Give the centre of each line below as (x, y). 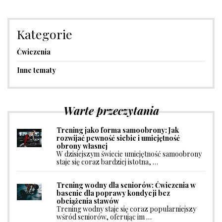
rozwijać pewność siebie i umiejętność (118, 138)
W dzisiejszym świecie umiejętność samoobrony (129, 154)
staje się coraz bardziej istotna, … (107, 162)
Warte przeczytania (111, 110)
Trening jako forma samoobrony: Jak (118, 130)
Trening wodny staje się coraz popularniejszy (126, 209)
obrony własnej (82, 146)
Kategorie (45, 34)
